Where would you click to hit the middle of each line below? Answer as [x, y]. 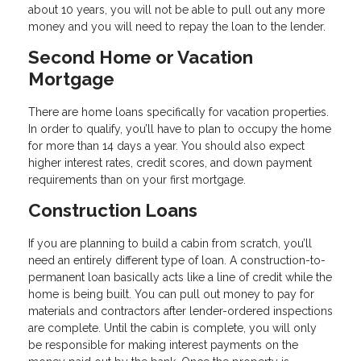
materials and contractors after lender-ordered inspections [180, 311]
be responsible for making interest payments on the [163, 344]
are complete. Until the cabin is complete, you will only [172, 328]
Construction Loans [113, 210]
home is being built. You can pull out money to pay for [171, 294]
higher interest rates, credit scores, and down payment [170, 162]
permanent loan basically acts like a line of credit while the [180, 277]
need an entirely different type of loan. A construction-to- [177, 260]
